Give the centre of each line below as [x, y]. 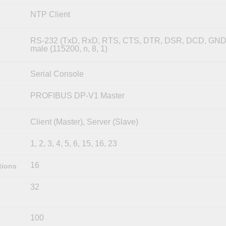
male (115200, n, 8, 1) [69, 48]
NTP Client [50, 14]
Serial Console [57, 74]
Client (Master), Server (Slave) [84, 122]
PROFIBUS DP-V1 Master [77, 95]
